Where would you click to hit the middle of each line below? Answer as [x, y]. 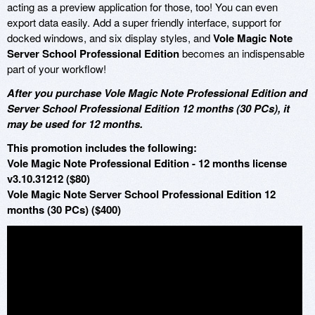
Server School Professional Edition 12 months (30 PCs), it [148, 109]
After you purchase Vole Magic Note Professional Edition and [157, 93]
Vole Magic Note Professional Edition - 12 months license [147, 163]
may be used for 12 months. [75, 124]
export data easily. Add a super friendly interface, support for [144, 22]
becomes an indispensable [242, 53]
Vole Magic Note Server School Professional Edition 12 [141, 194]
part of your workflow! [57, 69]
